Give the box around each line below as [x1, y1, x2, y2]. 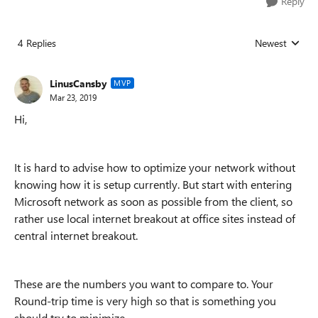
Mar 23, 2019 [50, 91, 97, 103]
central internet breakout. [14, 228, 138, 243]
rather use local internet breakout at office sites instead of [14, 211, 295, 226]
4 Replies [18, 36, 56, 50]
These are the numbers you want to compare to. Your [14, 276, 273, 291]
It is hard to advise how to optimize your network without [14, 160, 295, 175]
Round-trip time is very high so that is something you [14, 293, 276, 308]
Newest [255, 36, 287, 50]
